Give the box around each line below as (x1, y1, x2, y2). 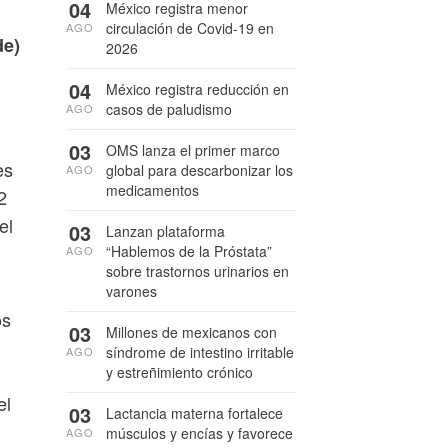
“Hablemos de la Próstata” (106, 241, 272, 261)
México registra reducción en (106, 79, 289, 99)
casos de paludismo (106, 99, 232, 119)
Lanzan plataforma (106, 221, 225, 241)
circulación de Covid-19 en (106, 18, 274, 38)
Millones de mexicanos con (106, 322, 277, 342)
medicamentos (106, 180, 199, 200)
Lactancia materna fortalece (106, 403, 283, 423)
